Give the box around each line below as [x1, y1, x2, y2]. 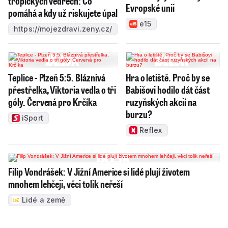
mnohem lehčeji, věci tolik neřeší [8, 177, 123, 190]
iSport [22, 113, 43, 122]
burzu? [125, 107, 152, 121]
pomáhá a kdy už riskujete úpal [8, 6, 118, 19]
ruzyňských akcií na [125, 95, 196, 108]
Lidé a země [22, 195, 66, 204]
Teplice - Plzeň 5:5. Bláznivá [8, 70, 105, 84]
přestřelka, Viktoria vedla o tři [8, 82, 117, 96]
